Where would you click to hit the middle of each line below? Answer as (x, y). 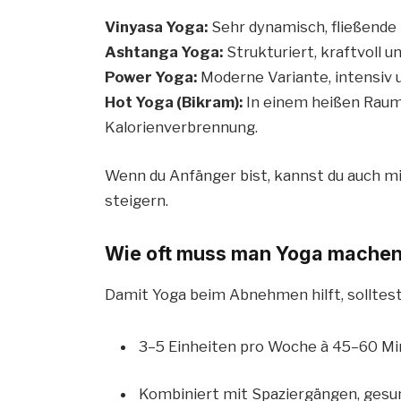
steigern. (137, 200)
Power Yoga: (151, 77)
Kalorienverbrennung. (182, 128)
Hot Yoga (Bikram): (174, 102)
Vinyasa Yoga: (157, 27)
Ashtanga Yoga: (164, 52)
